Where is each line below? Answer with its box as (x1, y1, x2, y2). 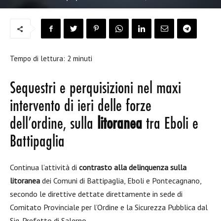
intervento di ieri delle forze (10, 98, 151, 115)
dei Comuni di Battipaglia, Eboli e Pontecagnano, (40, 176, 201, 185)
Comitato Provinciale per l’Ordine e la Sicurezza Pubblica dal (10, 202, 208, 212)
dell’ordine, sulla (10, 115, 97, 133)
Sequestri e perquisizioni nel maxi (10, 80, 181, 98)
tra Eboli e (142, 115, 198, 133)
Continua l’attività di (10, 162, 79, 172)
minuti (73, 54, 92, 63)
